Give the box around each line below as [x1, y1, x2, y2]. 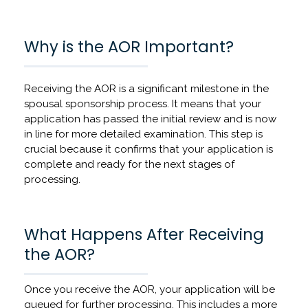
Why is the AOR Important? [24, 36, 234, 58]
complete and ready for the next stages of [24, 158, 234, 171]
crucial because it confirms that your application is [24, 143, 273, 156]
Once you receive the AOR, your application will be [24, 283, 275, 296]
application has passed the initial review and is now [24, 113, 276, 126]
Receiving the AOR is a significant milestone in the [24, 82, 269, 96]
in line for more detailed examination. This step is [24, 128, 263, 141]
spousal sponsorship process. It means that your [24, 98, 261, 111]
